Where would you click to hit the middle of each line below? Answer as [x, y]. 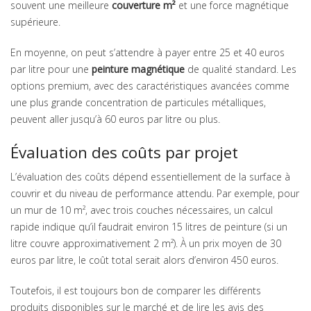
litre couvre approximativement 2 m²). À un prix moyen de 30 [146, 244]
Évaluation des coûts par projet [124, 153]
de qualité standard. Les [241, 69]
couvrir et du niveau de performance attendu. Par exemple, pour [155, 194]
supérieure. [35, 22]
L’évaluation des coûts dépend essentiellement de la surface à [150, 177]
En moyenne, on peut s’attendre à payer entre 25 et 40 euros [148, 53]
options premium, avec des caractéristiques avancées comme [150, 86]
